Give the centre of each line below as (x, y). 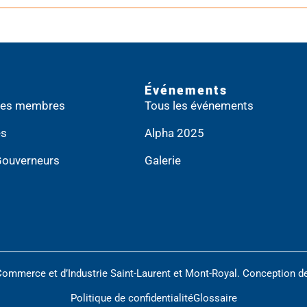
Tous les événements (199, 106)
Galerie (162, 160)
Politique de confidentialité (132, 298)
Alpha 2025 (174, 133)
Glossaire (215, 298)
